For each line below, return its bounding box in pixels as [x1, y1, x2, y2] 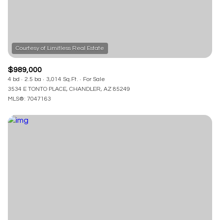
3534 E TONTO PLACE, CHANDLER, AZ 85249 [8, 85, 130, 92]
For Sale [83, 76, 105, 82]
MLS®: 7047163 [8, 95, 51, 102]
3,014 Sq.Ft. [46, 76, 78, 82]
